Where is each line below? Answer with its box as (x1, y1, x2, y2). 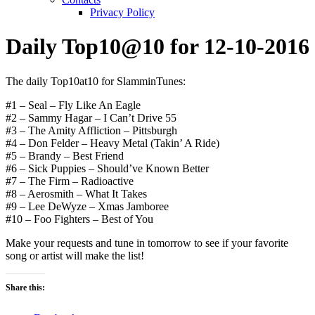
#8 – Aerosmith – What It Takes (6, 187, 147, 200)
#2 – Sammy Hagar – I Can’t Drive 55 (6, 111, 176, 124)
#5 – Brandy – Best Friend (6, 149, 124, 162)
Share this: (6, 282, 45, 292)
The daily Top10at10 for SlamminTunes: (6, 75, 186, 87)
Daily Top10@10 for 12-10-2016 (6, 34, 309, 60)
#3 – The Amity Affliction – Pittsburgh (6, 124, 177, 136)
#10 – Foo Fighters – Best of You (6, 212, 153, 225)
